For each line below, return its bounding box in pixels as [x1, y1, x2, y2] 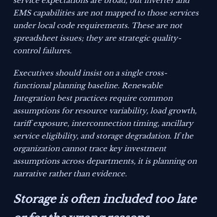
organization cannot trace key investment [13, 144, 167, 154]
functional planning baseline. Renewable [13, 81, 163, 91]
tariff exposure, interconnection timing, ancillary [13, 119, 194, 128]
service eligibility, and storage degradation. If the [13, 131, 194, 141]
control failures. [13, 46, 72, 56]
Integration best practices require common [13, 93, 173, 103]
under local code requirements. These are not [13, 21, 183, 31]
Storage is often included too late [13, 192, 197, 206]
